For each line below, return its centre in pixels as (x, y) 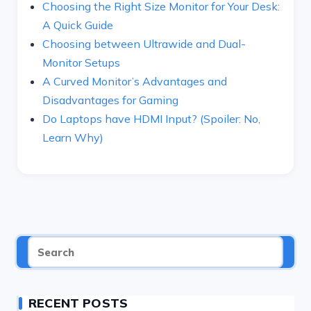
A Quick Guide (78, 25)
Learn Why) (73, 137)
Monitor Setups (81, 62)
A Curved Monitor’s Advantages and (135, 81)
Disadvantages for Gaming (110, 100)
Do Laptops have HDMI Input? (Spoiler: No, (151, 119)
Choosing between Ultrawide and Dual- (144, 44)
